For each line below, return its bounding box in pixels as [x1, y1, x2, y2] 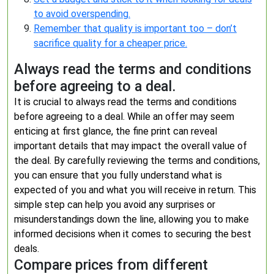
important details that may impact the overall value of [14, 140, 247, 152]
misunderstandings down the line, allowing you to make [14, 213, 249, 225]
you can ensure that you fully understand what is [14, 169, 222, 181]
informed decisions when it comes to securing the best [14, 228, 251, 240]
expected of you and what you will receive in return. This [14, 184, 256, 196]
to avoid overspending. [34, 8, 130, 20]
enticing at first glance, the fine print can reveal [14, 125, 217, 137]
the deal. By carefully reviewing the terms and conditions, [14, 155, 260, 166]
